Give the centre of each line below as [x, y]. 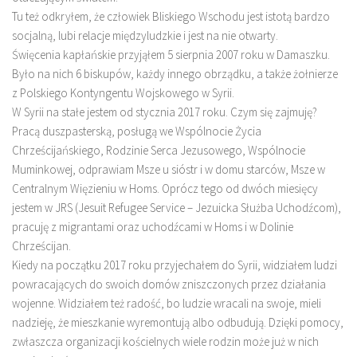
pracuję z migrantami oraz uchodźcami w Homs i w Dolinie [153, 226]
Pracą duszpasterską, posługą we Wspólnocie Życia [137, 131]
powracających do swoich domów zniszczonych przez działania [169, 284]
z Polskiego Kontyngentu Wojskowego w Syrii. [123, 92]
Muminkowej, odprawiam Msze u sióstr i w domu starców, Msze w [169, 169]
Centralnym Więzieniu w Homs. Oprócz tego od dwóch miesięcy [165, 188]
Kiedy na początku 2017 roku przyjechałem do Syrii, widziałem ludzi [175, 265]
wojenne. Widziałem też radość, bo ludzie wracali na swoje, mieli [167, 303]
